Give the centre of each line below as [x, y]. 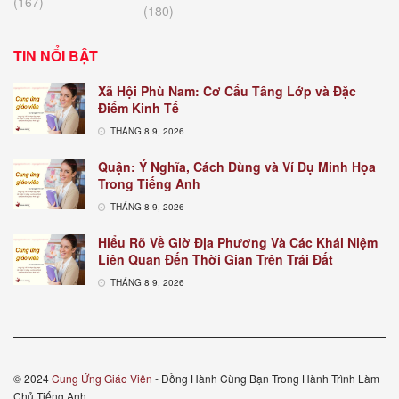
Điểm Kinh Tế [138, 107]
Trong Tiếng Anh [149, 183]
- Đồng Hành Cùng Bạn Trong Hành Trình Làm [266, 378]
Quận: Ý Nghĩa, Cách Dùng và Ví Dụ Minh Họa [237, 166]
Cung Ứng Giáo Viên [102, 378]
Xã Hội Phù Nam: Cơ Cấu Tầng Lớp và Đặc [227, 90]
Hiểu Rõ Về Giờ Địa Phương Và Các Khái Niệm [238, 242]
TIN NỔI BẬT [56, 55]
